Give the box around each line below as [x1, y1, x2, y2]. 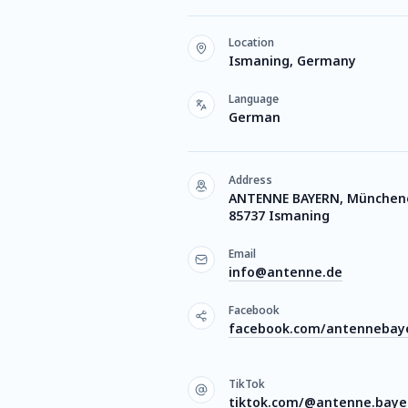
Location [229, 35, 274, 50]
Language [229, 91, 279, 107]
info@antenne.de [229, 263, 342, 280]
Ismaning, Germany [229, 52, 356, 69]
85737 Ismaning [229, 207, 330, 224]
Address [229, 172, 272, 188]
